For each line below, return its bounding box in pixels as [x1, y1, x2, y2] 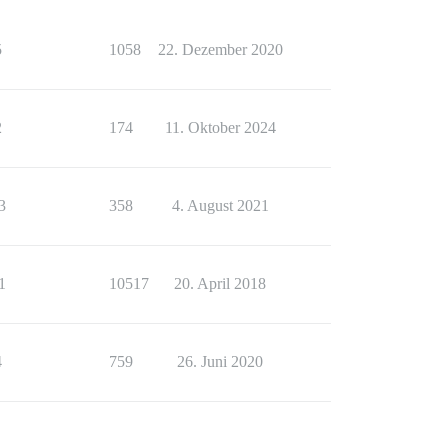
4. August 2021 [171, 197, 269, 214]
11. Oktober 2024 [164, 119, 276, 136]
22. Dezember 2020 [157, 41, 283, 58]
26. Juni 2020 [177, 353, 263, 370]
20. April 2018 [174, 275, 266, 292]
